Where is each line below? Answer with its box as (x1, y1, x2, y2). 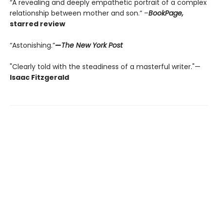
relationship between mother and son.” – (10, 8, 148, 18)
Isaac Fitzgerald (10, 73, 69, 83)
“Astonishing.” (10, 40, 55, 51)
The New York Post (61, 40, 123, 51)
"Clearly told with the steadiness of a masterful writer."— (10, 62, 200, 72)
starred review (10, 19, 65, 29)
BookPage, (148, 8, 183, 18)
